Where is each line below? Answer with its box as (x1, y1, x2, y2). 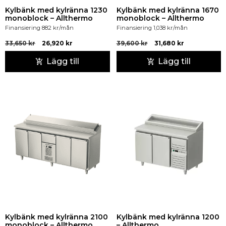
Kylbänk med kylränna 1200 (116, 212, 219, 222)
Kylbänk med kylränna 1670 (116, 5, 219, 15)
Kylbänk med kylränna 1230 (5, 5, 107, 15)
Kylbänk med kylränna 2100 (5, 212, 108, 222)
